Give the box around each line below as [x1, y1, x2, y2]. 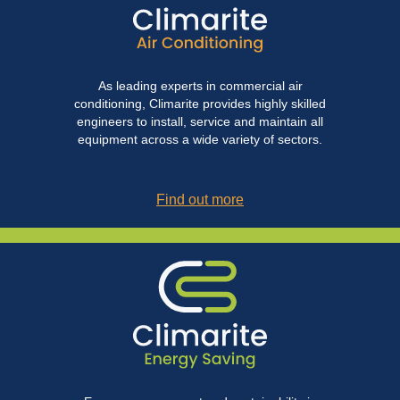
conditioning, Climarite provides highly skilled [74, 96, 326, 112]
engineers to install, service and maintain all [77, 114, 323, 129]
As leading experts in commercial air [97, 79, 303, 94]
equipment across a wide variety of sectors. [78, 132, 322, 147]
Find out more [156, 192, 244, 208]
